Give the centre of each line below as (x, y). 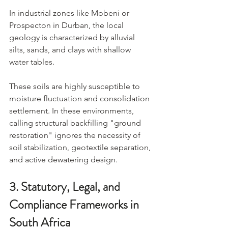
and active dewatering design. (63, 159)
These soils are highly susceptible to (76, 86)
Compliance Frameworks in (75, 204)
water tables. (32, 62)
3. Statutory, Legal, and (66, 187)
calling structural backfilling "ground (76, 123)
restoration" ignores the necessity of (76, 135)
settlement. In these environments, (73, 110)
